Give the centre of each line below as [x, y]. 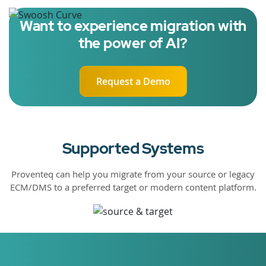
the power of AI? [133, 43]
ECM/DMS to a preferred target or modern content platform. [133, 187]
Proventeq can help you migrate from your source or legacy [133, 174]
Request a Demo [133, 81]
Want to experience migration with [133, 26]
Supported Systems [133, 148]
